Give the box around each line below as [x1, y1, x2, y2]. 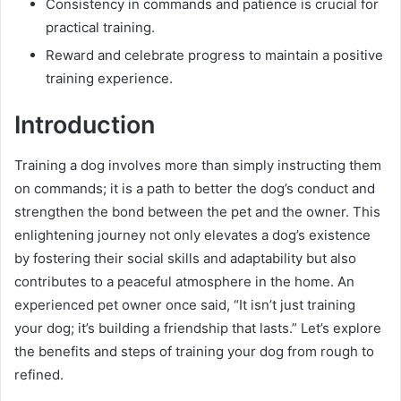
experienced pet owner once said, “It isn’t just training [14, 295, 355, 313]
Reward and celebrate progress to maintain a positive [46, 47, 383, 64]
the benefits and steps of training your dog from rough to [14, 342, 374, 360]
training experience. [46, 70, 173, 88]
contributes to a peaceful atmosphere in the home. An [14, 272, 354, 290]
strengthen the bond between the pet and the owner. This [14, 202, 380, 220]
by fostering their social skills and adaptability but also [14, 249, 356, 267]
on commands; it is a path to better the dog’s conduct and [14, 179, 375, 197]
